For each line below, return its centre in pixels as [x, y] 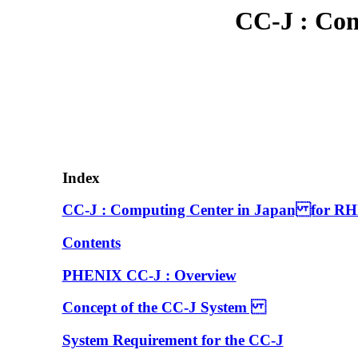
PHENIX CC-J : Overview [149, 275]
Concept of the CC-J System [164, 308]
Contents [91, 242]
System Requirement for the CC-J [173, 340]
